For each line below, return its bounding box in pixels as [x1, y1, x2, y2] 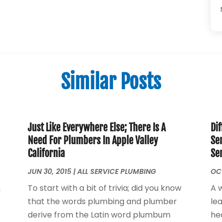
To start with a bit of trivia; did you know [27, 182, 181, 194]
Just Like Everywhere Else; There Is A [27, 121, 166, 134]
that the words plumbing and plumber [27, 195, 177, 207]
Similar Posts [61, 69, 161, 94]
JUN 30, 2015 [27, 166, 71, 176]
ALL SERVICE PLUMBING [77, 166, 156, 176]
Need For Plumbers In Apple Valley [27, 134, 158, 147]
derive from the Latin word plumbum [27, 209, 170, 221]
